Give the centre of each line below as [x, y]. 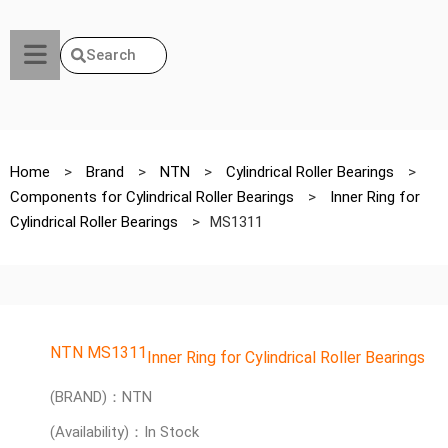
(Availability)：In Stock [124, 432]
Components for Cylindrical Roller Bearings [154, 197]
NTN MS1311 [98, 352]
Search [111, 54]
